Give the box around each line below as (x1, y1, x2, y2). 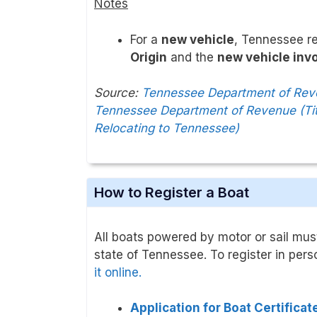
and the (167, 50, 217, 64)
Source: (94, 86, 142, 100)
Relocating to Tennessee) (94, 121, 239, 136)
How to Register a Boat (94, 183, 249, 201)
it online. (94, 265, 142, 279)
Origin (130, 50, 167, 64)
